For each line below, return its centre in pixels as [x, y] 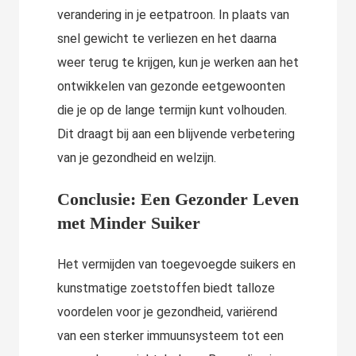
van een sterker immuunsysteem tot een [170, 336]
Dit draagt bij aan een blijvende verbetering [176, 134]
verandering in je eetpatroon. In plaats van [173, 15]
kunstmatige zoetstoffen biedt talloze [166, 288]
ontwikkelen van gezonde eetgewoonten [171, 87]
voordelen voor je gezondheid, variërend [167, 312]
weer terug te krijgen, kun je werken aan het [178, 63]
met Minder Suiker [129, 223]
